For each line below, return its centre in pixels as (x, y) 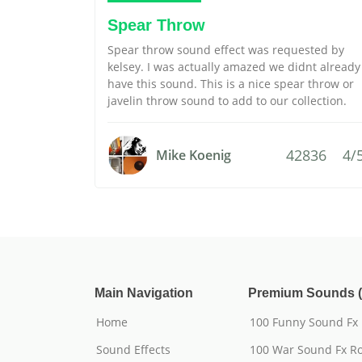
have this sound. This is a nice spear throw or (231, 84)
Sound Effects (133, 349)
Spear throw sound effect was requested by (226, 50)
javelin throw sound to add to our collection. (227, 101)
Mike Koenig (194, 155)
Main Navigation (144, 293)
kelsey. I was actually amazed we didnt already (234, 67)
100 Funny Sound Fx (304, 322)
